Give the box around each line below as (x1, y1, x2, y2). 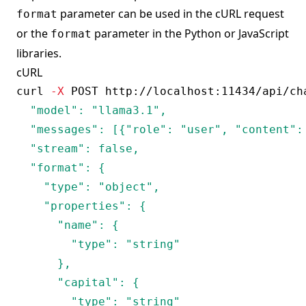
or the (16, 25, 51, 41)
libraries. (16, 45, 61, 61)
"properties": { (16, 199, 146, 212)
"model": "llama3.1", (16, 103, 167, 117)
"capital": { (16, 275, 139, 289)
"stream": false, (16, 141, 139, 155)
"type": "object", (16, 180, 160, 193)
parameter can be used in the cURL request (57, 5, 284, 21)
